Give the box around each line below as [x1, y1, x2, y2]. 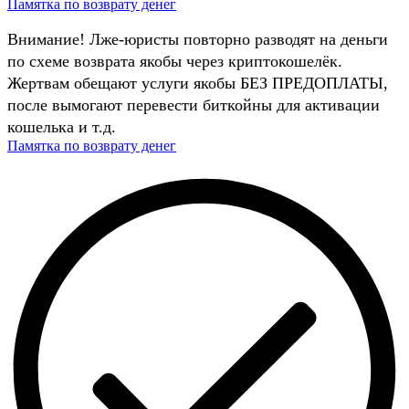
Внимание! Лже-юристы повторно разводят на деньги [7, 30, 388, 49]
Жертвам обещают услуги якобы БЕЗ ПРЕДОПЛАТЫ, [7, 74, 388, 93]
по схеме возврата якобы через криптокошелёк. [7, 52, 342, 71]
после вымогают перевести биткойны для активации [7, 96, 380, 115]
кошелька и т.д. [7, 118, 116, 137]
